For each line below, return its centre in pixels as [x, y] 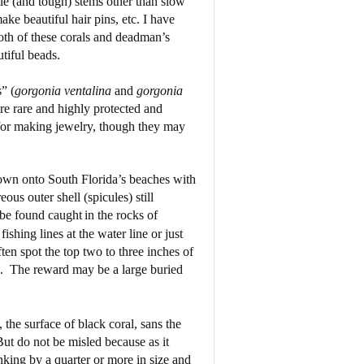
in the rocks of [121, 214]
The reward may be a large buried [96, 269]
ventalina [89, 90]
